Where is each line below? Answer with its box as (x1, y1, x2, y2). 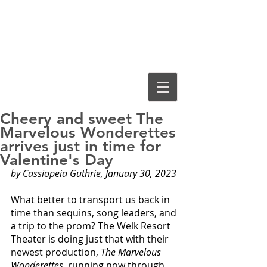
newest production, (11, 246, 101, 259)
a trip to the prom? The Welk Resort (11, 219, 173, 232)
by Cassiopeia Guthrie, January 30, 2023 (11, 167, 176, 180)
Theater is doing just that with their (11, 232, 171, 246)
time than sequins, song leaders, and (11, 206, 179, 219)
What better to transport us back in (11, 193, 172, 206)
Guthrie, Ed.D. (17, 38, 171, 61)
